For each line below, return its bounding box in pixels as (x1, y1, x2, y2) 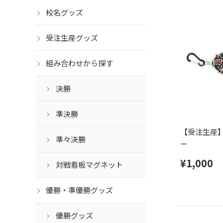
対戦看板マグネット (56, 159, 123, 170)
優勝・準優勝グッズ (46, 185, 113, 196)
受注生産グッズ (46, 32, 98, 43)
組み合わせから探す (46, 58, 113, 69)
